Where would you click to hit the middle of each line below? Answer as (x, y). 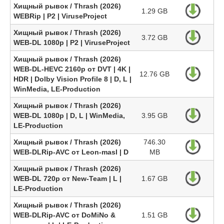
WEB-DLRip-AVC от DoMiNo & (64, 215)
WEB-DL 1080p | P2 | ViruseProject (72, 42)
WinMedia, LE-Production (57, 89)
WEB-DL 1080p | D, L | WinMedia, (69, 115)
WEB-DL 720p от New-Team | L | (67, 178)
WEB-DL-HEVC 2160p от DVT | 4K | (72, 69)
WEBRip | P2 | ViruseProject (60, 16)
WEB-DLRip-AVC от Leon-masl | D (71, 152)
